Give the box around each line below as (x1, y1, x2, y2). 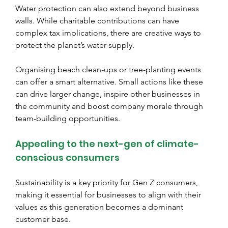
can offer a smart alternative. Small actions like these (15, 76, 205, 87)
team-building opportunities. (15, 113, 120, 123)
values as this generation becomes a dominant (15, 202, 185, 212)
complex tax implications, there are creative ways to (15, 27, 203, 38)
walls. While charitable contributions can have (15, 15, 181, 25)
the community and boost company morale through (15, 101, 205, 111)
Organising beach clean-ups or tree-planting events (15, 64, 203, 74)
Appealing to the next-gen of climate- (15, 137, 199, 150)
